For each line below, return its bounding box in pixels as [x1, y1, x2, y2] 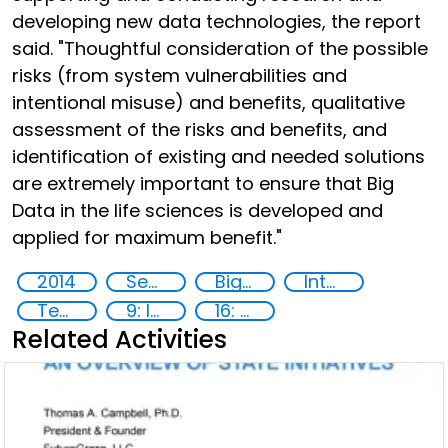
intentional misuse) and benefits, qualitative [12, 90, 405, 115]
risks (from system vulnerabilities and [12, 63, 347, 88]
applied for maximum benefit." [12, 225, 282, 250]
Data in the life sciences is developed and [12, 198, 383, 223]
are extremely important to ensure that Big [12, 171, 394, 196]
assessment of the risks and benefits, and [12, 117, 387, 142]
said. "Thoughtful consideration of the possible [12, 36, 428, 61]
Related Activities [12, 322, 227, 357]
